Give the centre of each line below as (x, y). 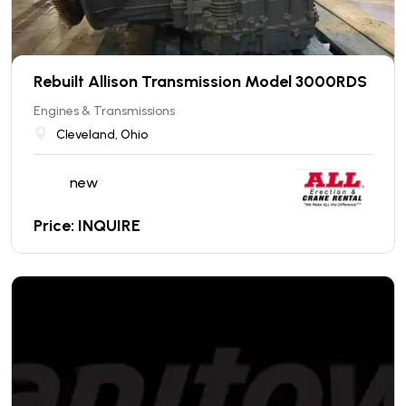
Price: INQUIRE (87, 225)
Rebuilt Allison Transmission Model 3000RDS (200, 81)
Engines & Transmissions (104, 111)
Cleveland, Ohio (102, 134)
